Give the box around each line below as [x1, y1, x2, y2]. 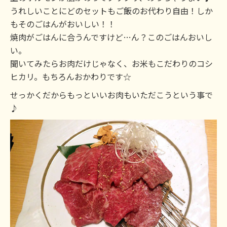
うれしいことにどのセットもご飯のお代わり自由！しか [10, 5, 213, 17]
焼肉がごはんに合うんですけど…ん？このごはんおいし [10, 31, 212, 43]
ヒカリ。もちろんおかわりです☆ [10, 70, 131, 83]
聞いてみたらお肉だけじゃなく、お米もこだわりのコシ [10, 57, 213, 69]
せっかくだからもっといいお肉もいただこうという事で [10, 89, 213, 101]
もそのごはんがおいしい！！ [10, 18, 116, 30]
